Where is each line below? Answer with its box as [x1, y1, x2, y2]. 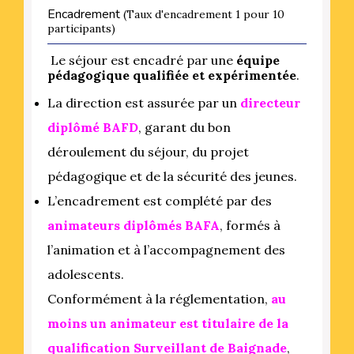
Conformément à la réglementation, [47, 290, 271, 307]
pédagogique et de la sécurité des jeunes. [47, 168, 297, 184]
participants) [47, 21, 115, 36]
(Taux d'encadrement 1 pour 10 [123, 6, 284, 21]
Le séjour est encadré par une [51, 51, 236, 68]
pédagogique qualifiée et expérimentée [47, 66, 296, 83]
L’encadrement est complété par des [47, 192, 272, 209]
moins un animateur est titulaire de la [47, 314, 288, 331]
